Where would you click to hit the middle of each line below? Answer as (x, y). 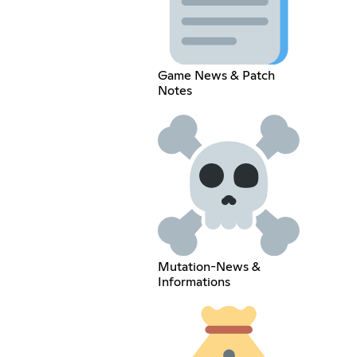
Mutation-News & (209, 267)
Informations (194, 282)
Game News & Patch (216, 75)
